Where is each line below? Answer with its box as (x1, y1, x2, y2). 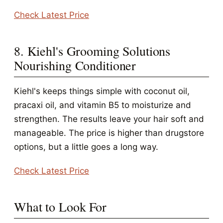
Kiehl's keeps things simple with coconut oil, (14, 86, 190, 96)
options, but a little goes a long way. (14, 142, 158, 152)
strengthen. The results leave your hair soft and (14, 114, 204, 124)
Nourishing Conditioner (14, 57, 136, 74)
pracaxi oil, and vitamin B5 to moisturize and (14, 100, 191, 110)
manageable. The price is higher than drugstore (14, 128, 204, 138)
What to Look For (14, 198, 107, 215)
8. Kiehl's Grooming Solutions (14, 42, 171, 59)
